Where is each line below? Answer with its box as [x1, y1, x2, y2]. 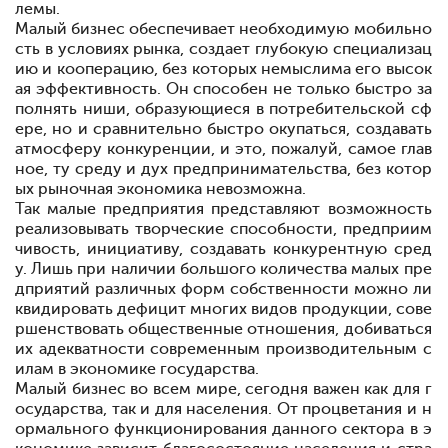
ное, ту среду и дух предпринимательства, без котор [15, 160, 432, 178]
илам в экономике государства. [15, 360, 259, 378]
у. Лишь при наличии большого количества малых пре [15, 260, 432, 278]
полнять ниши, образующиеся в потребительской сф [15, 100, 432, 118]
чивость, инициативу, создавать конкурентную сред [15, 240, 432, 258]
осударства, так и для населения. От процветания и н [15, 400, 432, 418]
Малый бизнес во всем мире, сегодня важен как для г [15, 380, 432, 398]
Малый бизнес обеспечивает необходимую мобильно [15, 20, 432, 38]
